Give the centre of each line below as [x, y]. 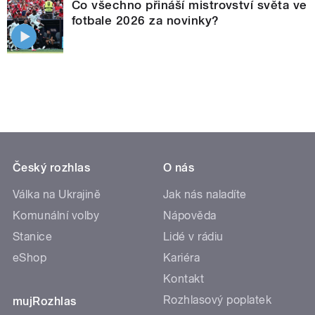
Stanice [33, 237]
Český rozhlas [52, 168]
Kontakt [184, 279]
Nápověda [190, 216]
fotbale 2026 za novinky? [146, 20]
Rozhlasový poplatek [218, 300]
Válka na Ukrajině [57, 194]
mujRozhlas [45, 301]
